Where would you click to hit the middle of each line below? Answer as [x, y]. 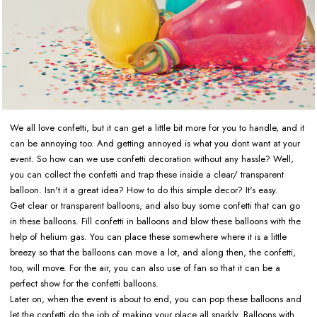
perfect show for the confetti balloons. [86, 283]
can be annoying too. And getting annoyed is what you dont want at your [155, 143]
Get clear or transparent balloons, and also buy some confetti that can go [155, 205]
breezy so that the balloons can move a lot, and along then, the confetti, [153, 252]
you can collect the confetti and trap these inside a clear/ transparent [147, 174]
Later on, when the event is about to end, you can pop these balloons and [156, 299]
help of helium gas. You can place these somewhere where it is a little [148, 236]
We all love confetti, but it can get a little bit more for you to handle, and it [157, 127]
